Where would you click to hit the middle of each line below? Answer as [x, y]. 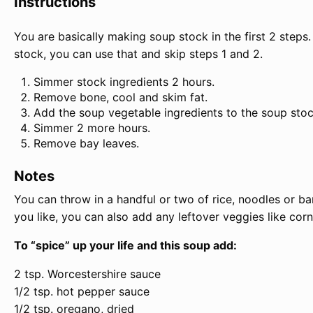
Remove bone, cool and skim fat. [121, 97]
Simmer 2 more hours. [92, 128]
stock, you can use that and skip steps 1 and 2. [138, 53]
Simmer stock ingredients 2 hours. [124, 81]
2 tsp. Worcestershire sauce [87, 274]
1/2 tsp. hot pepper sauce [82, 291]
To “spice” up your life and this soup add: [125, 245]
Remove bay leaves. [86, 143]
